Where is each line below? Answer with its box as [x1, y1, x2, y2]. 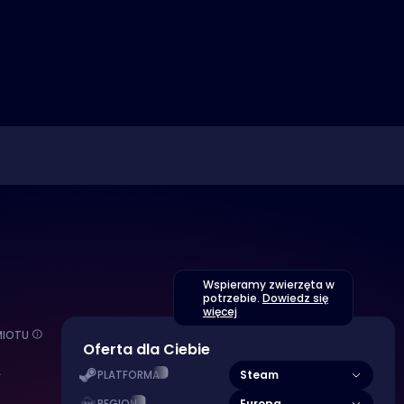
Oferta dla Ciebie [83, 339, 210, 360]
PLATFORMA [97, 368, 160, 382]
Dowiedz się [262, 290, 328, 306]
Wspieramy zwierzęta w [203, 277, 335, 292]
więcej [203, 304, 237, 319]
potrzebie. [203, 290, 262, 306]
